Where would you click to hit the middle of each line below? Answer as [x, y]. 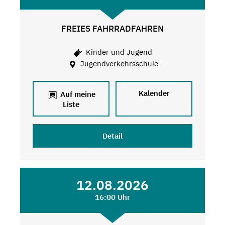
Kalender [154, 93]
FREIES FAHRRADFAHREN [112, 29]
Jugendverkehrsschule [118, 63]
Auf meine [77, 94]
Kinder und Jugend [118, 52]
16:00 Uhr [112, 197]
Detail [112, 136]
